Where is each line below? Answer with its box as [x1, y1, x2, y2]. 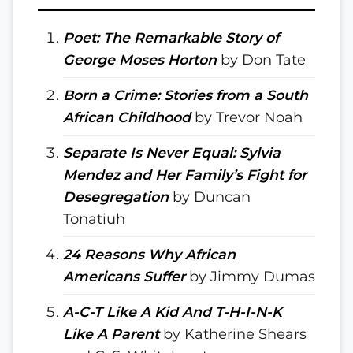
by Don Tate [217, 51, 306, 68]
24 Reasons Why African [63, 246, 236, 262]
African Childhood [63, 109, 191, 125]
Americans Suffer [63, 268, 185, 284]
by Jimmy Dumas [185, 268, 315, 284]
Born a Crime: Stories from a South [63, 87, 308, 103]
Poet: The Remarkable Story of [63, 29, 279, 46]
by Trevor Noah [191, 109, 303, 125]
